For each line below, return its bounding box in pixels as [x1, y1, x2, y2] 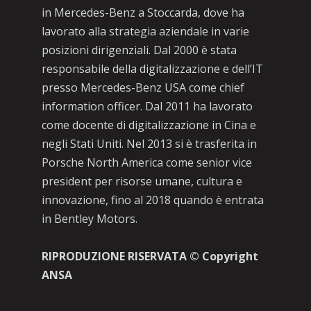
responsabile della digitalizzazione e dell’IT [41, 61, 263, 76]
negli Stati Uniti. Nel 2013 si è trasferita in [41, 136, 257, 151]
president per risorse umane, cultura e [41, 174, 242, 189]
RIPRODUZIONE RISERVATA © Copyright [41, 249, 258, 264]
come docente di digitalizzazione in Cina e [41, 117, 256, 133]
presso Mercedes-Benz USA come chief [41, 80, 244, 95]
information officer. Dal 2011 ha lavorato [41, 99, 253, 114]
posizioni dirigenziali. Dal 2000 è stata [41, 42, 237, 58]
